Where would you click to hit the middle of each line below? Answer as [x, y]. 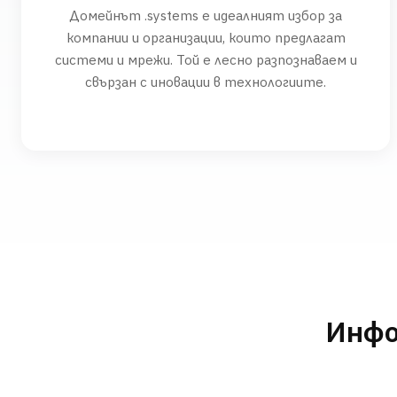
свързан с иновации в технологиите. [206, 82]
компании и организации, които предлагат [206, 37]
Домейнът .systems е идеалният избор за [206, 15]
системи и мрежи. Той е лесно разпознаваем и [206, 59]
